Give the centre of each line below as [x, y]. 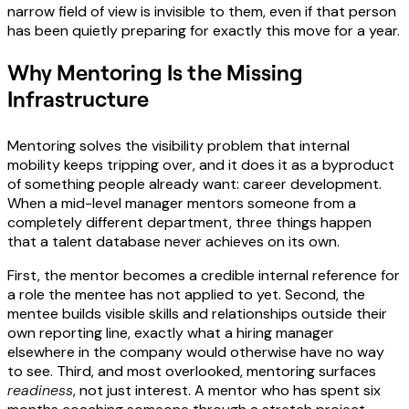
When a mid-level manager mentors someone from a [182, 203]
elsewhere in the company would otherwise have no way [196, 351]
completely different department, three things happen [189, 222]
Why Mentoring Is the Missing [155, 71]
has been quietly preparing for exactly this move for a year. [204, 30]
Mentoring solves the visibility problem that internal [178, 145]
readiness [40, 390]
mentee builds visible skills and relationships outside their [197, 313]
